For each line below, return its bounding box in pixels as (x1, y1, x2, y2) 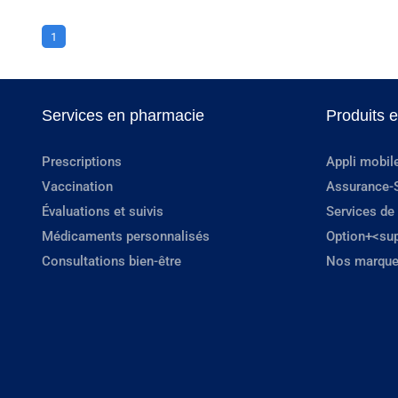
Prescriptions (42, 153, 122, 170)
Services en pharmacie (42, 106, 204, 124)
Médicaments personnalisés (42, 227, 210, 244)
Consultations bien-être (42, 252, 181, 269)
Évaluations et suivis (42, 203, 163, 219)
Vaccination (42, 178, 113, 195)
